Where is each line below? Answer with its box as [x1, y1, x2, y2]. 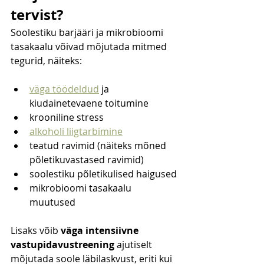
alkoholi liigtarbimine [29, 125, 123, 138]
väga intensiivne [61, 224, 141, 237]
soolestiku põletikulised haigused [29, 167, 177, 181]
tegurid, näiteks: [11, 54, 82, 68]
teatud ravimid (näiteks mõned [29, 139, 169, 153]
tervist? [11, 5, 63, 25]
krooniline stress [29, 111, 104, 124]
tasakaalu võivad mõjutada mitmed [11, 40, 169, 54]
